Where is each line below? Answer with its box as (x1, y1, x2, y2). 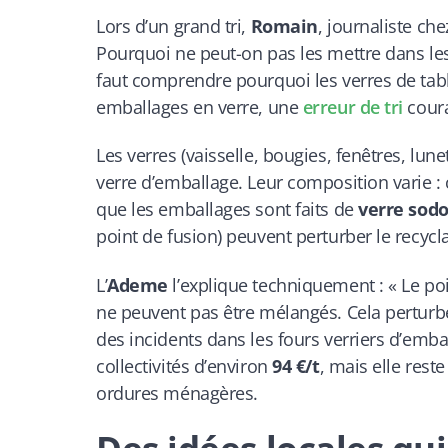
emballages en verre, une (96, 94, 303, 119)
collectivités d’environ (96, 353, 273, 378)
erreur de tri (302, 94, 403, 119)
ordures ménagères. (96, 380, 258, 405)
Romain (250, 13, 318, 38)
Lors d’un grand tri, (96, 13, 251, 38)
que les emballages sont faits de (96, 197, 359, 222)
